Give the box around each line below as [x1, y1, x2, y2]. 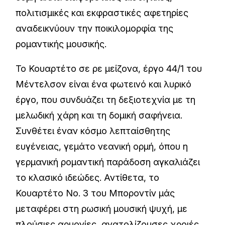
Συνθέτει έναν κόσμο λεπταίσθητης [16, 126, 171, 136]
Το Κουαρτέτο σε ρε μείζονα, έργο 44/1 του [16, 63, 202, 74]
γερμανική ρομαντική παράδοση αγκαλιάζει [16, 157, 200, 167]
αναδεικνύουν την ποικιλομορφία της [16, 23, 174, 34]
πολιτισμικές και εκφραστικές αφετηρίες [16, 8, 189, 18]
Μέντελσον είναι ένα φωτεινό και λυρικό [16, 79, 192, 89]
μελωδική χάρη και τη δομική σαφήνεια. [16, 110, 183, 121]
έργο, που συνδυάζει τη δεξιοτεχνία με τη [16, 94, 196, 105]
